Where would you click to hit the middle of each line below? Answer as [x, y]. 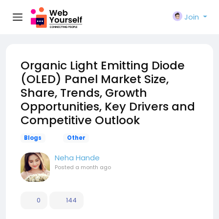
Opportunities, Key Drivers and [108, 106]
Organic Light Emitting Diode [103, 65]
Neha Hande [77, 158]
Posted [65, 167]
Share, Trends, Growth [84, 93]
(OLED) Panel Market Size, [95, 79]
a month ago [93, 167]
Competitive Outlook [80, 120]
